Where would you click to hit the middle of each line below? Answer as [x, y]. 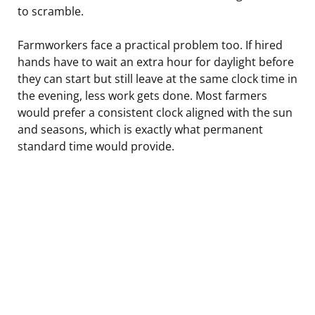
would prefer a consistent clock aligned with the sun [155, 112]
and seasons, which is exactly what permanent [140, 129]
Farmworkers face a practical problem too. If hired [150, 45]
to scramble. [51, 11]
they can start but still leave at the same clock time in [157, 78]
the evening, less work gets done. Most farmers [142, 95]
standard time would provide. [96, 146]
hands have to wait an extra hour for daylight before [156, 62]
